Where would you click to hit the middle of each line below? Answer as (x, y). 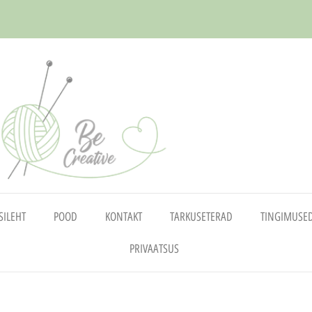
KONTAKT (124, 216)
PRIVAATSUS (154, 248)
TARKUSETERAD (202, 216)
